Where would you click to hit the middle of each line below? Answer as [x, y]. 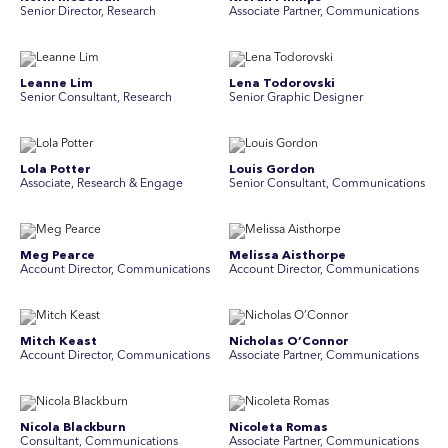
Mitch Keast [58, 342]
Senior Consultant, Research [96, 98]
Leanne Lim [56, 84]
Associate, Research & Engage [101, 184]
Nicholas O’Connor [289, 342]
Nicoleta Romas [278, 428]
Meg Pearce [57, 256]
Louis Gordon [272, 170]
